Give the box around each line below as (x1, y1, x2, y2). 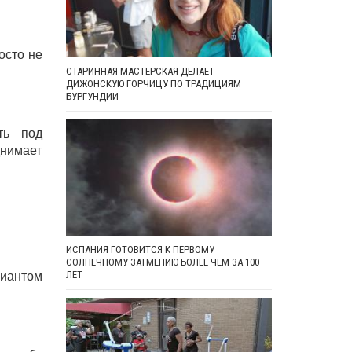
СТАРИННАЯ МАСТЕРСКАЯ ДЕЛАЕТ (65, 65, 214, 78)
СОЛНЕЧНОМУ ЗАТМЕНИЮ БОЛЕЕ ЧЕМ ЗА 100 (65, 256, 259, 268)
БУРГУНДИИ (65, 90, 119, 103)
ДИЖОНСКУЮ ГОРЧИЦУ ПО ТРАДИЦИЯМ (65, 78, 241, 90)
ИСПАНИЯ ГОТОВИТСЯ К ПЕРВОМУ (65, 244, 214, 255)
